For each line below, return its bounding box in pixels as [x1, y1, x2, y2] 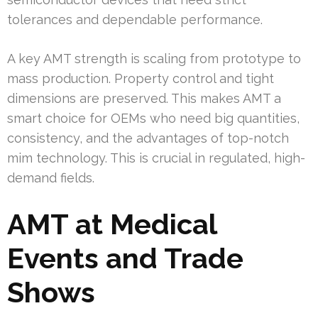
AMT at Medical [7, 207, 216, 241]
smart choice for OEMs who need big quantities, [7, 111, 300, 126]
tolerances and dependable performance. [7, 12, 263, 28]
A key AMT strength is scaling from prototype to [7, 51, 301, 67]
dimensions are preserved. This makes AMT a [7, 91, 281, 106]
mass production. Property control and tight [7, 71, 274, 87]
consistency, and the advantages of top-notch [7, 131, 289, 146]
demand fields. [7, 170, 94, 186]
